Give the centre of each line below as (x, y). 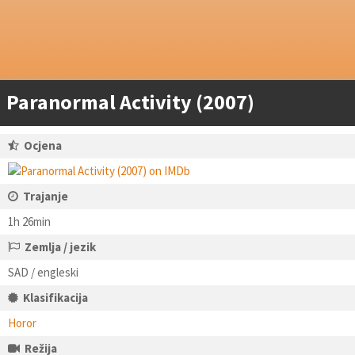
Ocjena (43, 145)
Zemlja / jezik (60, 247)
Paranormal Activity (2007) (130, 102)
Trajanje (46, 196)
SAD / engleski (43, 272)
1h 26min (29, 221)
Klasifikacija (55, 298)
